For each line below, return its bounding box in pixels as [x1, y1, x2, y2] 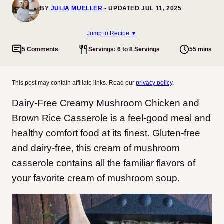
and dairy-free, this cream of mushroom [12, 143, 180, 153]
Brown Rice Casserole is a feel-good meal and [12, 113, 211, 123]
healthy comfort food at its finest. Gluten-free [12, 128, 200, 138]
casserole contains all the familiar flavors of [12, 158, 195, 168]
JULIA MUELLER [50, 5, 103, 12]
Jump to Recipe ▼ [87, 29, 137, 37]
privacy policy [136, 79, 172, 86]
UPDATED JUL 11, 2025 [108, 5, 182, 12]
